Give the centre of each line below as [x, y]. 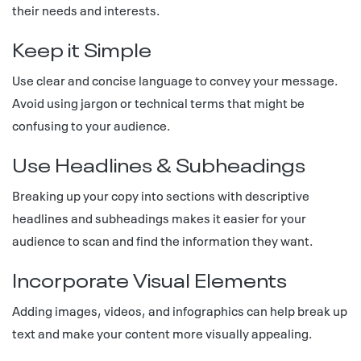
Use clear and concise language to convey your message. [175, 80]
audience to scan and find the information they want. [162, 240]
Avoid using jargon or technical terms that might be [158, 102]
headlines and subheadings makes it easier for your [159, 218]
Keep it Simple [82, 48]
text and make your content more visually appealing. [162, 333]
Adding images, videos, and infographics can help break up [180, 310]
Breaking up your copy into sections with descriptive [161, 195]
